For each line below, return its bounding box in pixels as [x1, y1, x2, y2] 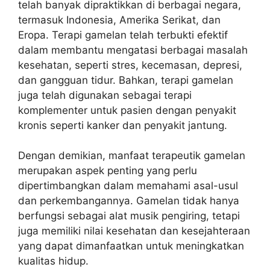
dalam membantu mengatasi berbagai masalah [18, 43, 248, 56]
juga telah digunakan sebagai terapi [18, 89, 192, 101]
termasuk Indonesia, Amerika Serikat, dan [18, 13, 221, 26]
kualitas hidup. [18, 255, 89, 267]
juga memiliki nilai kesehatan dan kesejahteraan [18, 225, 250, 237]
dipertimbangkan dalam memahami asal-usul [18, 180, 238, 192]
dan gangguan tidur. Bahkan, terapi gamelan [18, 74, 233, 86]
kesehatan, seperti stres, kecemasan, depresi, [18, 58, 242, 71]
